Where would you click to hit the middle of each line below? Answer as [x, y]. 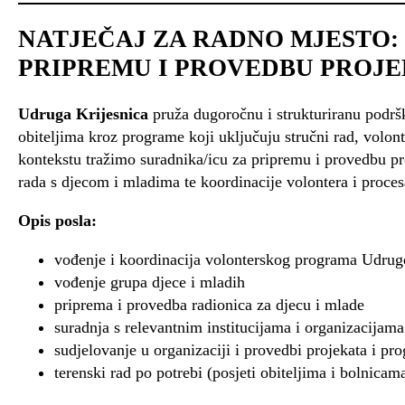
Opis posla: [57, 220]
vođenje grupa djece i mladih [150, 282]
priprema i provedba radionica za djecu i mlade [209, 304]
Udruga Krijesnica [83, 113]
